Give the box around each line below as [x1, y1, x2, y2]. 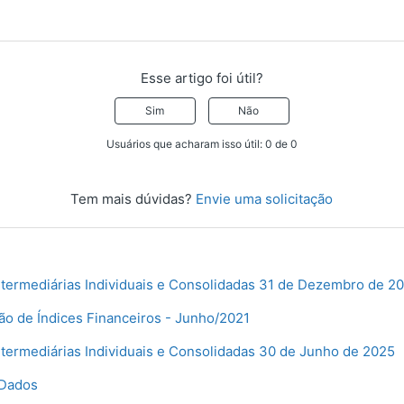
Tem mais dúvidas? [70, 190, 197, 208]
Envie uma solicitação [196, 190, 334, 208]
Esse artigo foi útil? [140, 69, 263, 87]
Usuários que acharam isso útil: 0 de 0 [106, 137, 298, 151]
